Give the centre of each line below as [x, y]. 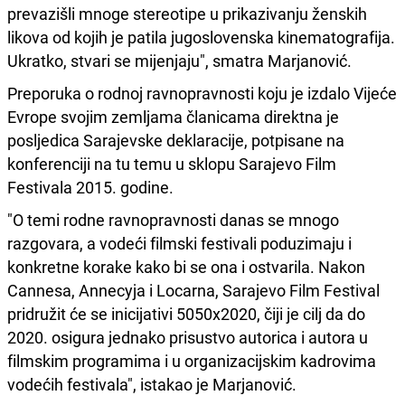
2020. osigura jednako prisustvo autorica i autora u [188, 337]
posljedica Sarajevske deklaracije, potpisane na [176, 140]
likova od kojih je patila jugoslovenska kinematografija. [201, 37]
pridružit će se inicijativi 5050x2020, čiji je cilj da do [186, 313]
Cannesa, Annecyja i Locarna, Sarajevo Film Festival [193, 290]
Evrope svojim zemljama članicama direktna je [173, 116]
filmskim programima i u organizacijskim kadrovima [192, 360]
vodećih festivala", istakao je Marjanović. [152, 384]
